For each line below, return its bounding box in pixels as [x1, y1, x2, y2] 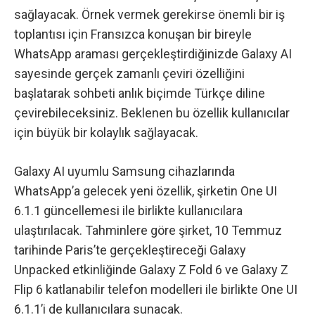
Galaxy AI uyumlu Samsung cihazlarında [14, 164, 235, 179]
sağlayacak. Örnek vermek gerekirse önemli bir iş [14, 6, 285, 22]
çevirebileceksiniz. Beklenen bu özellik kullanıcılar [14, 105, 290, 120]
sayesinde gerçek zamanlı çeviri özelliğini [14, 65, 245, 81]
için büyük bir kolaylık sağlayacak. [14, 124, 198, 140]
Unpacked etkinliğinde [14, 262, 139, 278]
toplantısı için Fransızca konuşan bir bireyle [14, 26, 252, 41]
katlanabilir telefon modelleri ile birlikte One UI [43, 282, 297, 297]
